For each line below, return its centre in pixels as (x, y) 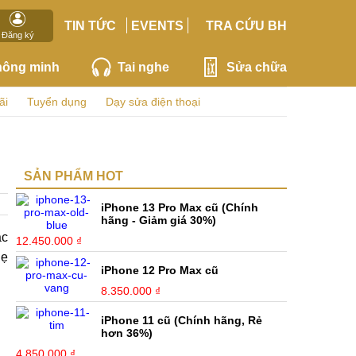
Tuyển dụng (57, 102)
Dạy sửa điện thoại (153, 102)
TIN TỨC (90, 25)
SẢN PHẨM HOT (74, 176)
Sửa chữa (256, 67)
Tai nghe (143, 67)
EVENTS (158, 25)
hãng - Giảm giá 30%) (159, 220)
